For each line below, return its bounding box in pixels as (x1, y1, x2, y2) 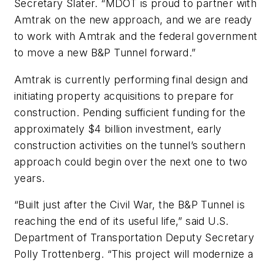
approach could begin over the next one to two (14, 155, 247, 168)
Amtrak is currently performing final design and (14, 73, 248, 86)
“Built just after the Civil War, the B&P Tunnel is (14, 198, 245, 211)
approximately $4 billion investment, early (14, 122, 222, 135)
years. (14, 171, 45, 184)
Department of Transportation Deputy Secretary (14, 231, 254, 244)
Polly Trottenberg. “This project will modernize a (14, 248, 254, 261)
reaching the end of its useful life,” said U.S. (14, 215, 229, 228)
